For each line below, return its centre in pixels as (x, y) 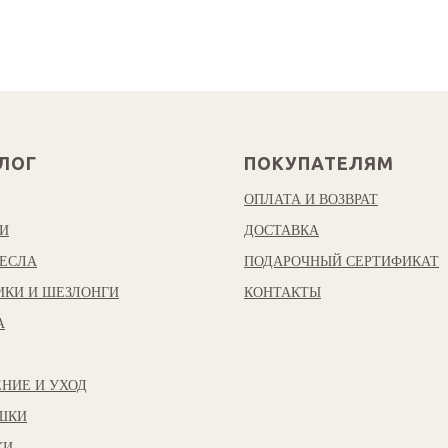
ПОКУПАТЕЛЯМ (319, 162)
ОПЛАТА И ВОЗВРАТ (311, 199)
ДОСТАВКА (281, 230)
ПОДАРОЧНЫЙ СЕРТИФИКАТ (341, 261)
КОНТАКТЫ (282, 292)
